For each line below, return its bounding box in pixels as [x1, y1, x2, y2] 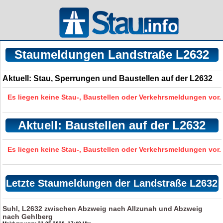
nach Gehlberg [2, 213, 53, 221]
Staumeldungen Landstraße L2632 [14, 48, 210, 61]
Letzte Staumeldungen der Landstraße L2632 [6, 178, 218, 189]
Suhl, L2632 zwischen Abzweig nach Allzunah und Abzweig [2, 205, 203, 213]
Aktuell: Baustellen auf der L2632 [18, 118, 206, 132]
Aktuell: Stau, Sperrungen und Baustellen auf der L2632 [2, 74, 213, 83]
